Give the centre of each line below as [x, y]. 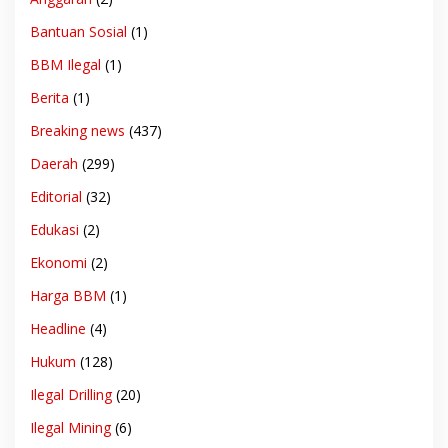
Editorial [56, 196]
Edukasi [54, 229]
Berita [49, 97]
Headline [58, 328]
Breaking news [77, 130]
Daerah [54, 163]
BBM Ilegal [65, 64]
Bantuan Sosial [78, 31]
